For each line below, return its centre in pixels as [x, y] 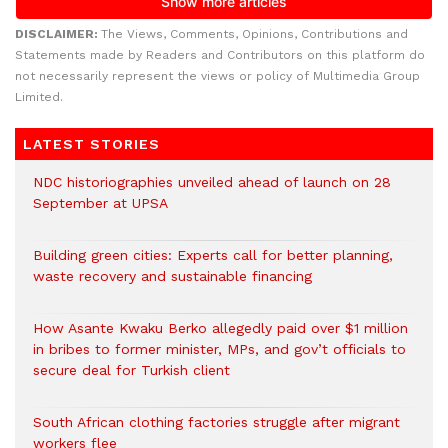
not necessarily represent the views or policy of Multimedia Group [217, 76]
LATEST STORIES [91, 144]
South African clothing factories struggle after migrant [216, 422]
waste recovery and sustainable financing [172, 276]
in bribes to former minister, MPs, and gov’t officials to [219, 349]
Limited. [39, 97]
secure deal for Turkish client [131, 370]
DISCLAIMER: [58, 34]
